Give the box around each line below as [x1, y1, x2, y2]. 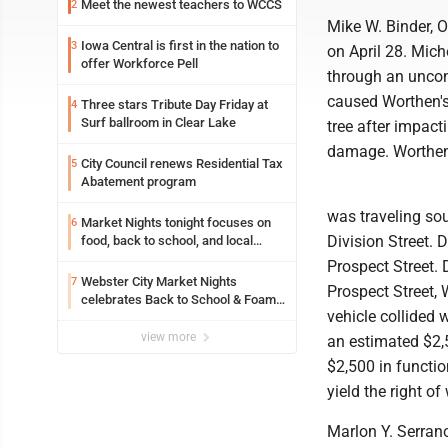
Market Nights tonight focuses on [81, 215, 271, 230]
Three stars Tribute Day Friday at [81, 97, 268, 112]
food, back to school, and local [81, 233, 253, 248]
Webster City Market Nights [81, 274, 237, 289]
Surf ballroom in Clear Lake [81, 115, 236, 130]
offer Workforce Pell [81, 56, 198, 71]
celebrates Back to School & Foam [81, 292, 276, 307]
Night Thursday [81, 310, 168, 325]
